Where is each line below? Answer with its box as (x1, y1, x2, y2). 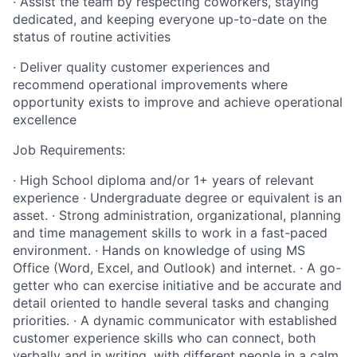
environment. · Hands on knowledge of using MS (13, 242, 305, 259)
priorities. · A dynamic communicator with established (13, 312, 337, 329)
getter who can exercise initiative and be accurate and (13, 277, 342, 294)
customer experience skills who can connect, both (13, 330, 316, 347)
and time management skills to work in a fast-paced (13, 225, 328, 241)
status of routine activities (13, 29, 171, 45)
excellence (13, 112, 76, 128)
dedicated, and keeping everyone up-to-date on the (13, 11, 327, 28)
